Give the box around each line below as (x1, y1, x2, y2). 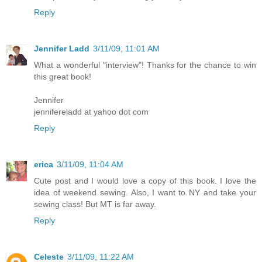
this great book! (34, 72, 91, 82)
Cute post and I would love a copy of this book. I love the (34, 176, 256, 186)
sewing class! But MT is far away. (34, 199, 156, 209)
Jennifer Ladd (34, 44, 89, 54)
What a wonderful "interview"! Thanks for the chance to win (34, 60, 256, 70)
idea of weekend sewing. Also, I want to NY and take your (34, 188, 256, 198)
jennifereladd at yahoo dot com (34, 107, 149, 117)
